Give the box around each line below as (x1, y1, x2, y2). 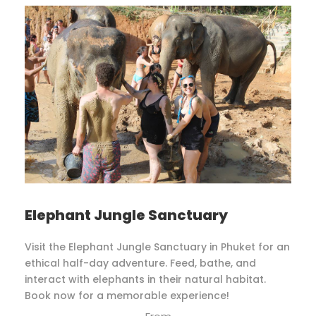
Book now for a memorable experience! (25, 288, 229, 303)
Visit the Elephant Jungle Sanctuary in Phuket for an (25, 240, 290, 255)
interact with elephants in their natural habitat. (25, 272, 266, 287)
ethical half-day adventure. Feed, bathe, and (25, 256, 256, 271)
